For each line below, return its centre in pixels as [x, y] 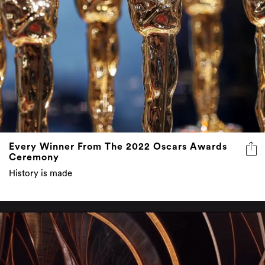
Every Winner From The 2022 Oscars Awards [118, 147]
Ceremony [34, 158]
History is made [41, 174]
